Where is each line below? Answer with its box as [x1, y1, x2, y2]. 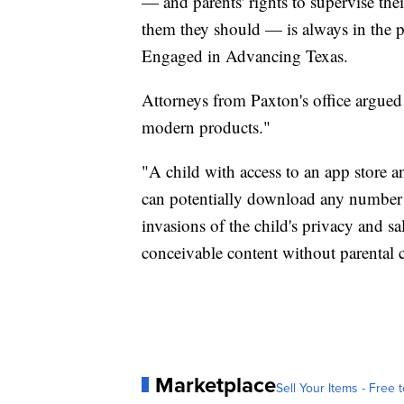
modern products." [142, 115, 271, 138]
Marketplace [155, 368, 276, 401]
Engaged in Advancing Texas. [142, 43, 348, 67]
